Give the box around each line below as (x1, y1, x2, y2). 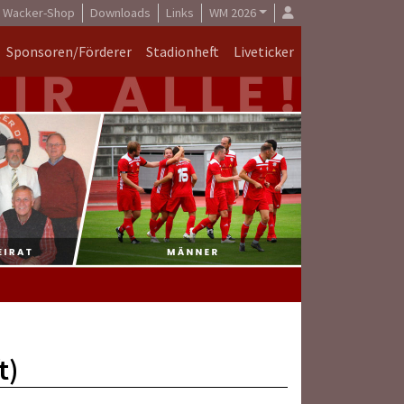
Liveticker (234, 42, 294, 60)
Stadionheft (146, 42, 219, 60)
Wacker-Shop (2, 5, 75, 21)
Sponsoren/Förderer (6, 42, 132, 60)
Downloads (89, 5, 151, 21)
